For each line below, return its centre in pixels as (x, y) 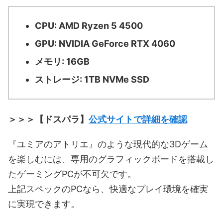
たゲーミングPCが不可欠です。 (72, 174)
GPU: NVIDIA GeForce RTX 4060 (105, 44)
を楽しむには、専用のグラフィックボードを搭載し (111, 159)
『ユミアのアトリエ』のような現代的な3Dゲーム (108, 144)
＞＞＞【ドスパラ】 (48, 119)
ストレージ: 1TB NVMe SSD (92, 80)
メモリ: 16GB (62, 62)
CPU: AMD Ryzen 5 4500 (89, 26)
